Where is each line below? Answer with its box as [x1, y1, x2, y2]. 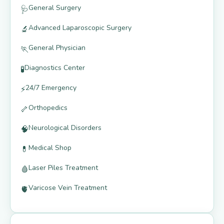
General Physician [28, 43, 85, 53]
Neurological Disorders [28, 123, 101, 133]
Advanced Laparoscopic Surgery [28, 23, 131, 33]
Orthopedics [28, 103, 67, 113]
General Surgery [28, 3, 81, 13]
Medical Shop [28, 143, 71, 153]
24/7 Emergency [25, 83, 76, 93]
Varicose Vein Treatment [28, 183, 107, 193]
